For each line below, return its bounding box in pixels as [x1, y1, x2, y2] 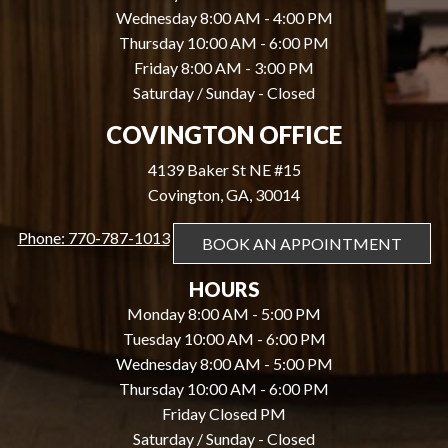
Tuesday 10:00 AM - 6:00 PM [122, 329, 326, 349]
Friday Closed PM [162, 404, 286, 424]
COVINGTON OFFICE [106, 120, 342, 150]
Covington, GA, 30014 [148, 185, 300, 205]
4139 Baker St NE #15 [147, 160, 301, 180]
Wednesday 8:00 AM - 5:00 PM [115, 354, 333, 374]
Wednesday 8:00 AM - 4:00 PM [115, 8, 333, 28]
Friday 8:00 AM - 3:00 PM [134, 58, 314, 78]
